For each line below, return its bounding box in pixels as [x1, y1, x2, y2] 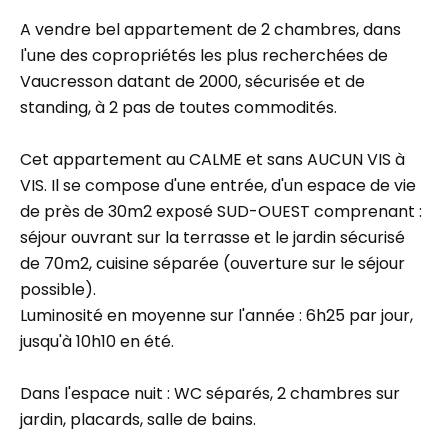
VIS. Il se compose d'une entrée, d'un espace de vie [20, 174, 416, 197]
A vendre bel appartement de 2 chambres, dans [20, 18, 401, 41]
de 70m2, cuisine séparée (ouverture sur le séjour [20, 252, 405, 275]
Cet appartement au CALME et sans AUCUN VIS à [20, 148, 405, 171]
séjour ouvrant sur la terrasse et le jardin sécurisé [20, 226, 405, 249]
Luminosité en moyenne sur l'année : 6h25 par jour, [20, 304, 413, 327]
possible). [20, 278, 96, 301]
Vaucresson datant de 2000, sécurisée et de [20, 70, 365, 93]
